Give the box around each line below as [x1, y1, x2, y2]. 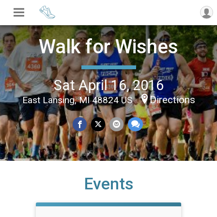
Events [84, 174, 133, 193]
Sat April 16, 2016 [53, 77, 164, 93]
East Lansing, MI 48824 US [22, 94, 135, 106]
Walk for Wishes [39, 35, 178, 58]
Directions [149, 93, 195, 106]
